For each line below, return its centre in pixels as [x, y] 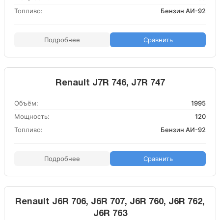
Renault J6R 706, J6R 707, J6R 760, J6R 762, [110, 202]
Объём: [26, 103]
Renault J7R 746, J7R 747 [110, 83]
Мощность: [32, 116]
